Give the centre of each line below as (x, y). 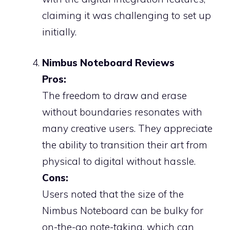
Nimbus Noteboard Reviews (108, 63)
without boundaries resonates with (122, 112)
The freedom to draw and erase (114, 95)
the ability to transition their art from (125, 145)
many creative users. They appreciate (127, 128)
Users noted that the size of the (113, 194)
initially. (59, 32)
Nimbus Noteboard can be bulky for (123, 210)
